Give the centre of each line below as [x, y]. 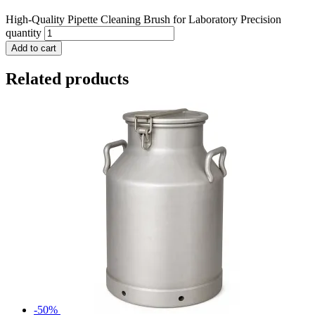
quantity [24, 33]
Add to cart [34, 49]
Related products [67, 79]
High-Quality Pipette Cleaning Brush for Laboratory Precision [143, 20]
